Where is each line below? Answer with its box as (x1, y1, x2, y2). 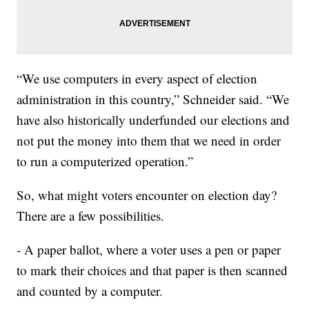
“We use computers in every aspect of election (17, 70, 258, 88)
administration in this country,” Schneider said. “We (17, 90, 290, 108)
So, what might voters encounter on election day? (17, 186, 277, 204)
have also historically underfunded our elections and (17, 111, 290, 129)
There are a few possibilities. (17, 207, 165, 225)
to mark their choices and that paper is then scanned (17, 261, 288, 279)
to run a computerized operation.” (17, 152, 194, 170)
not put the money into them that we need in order (17, 132, 281, 150)
